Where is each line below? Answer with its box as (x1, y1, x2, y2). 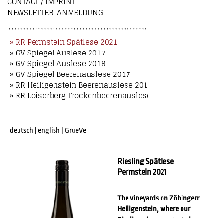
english (38, 127, 60, 135)
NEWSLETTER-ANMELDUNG (7, 6, 103, 19)
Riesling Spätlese (117, 157, 174, 166)
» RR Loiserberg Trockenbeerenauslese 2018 (10, 89, 171, 102)
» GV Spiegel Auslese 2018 (10, 57, 106, 70)
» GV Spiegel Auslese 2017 (10, 46, 106, 59)
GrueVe (65, 127, 86, 135)
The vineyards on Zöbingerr (117, 194, 200, 203)
